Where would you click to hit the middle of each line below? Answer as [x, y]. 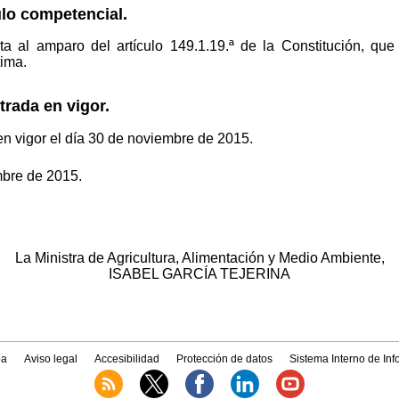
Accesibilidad [127, 359]
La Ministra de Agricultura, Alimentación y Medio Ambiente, [199, 258]
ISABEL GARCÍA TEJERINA [199, 274]
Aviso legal [50, 359]
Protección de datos [225, 359]
